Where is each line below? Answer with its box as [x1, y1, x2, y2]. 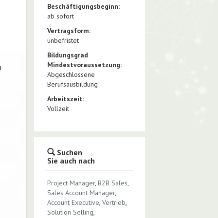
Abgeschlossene [47, 70, 95, 79]
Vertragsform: [47, 26, 91, 35]
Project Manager [47, 179, 95, 187]
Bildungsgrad [47, 51, 88, 59]
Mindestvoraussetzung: [47, 60, 122, 69]
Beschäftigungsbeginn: [47, 2, 120, 11]
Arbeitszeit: [47, 94, 84, 103]
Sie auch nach [47, 156, 95, 165]
